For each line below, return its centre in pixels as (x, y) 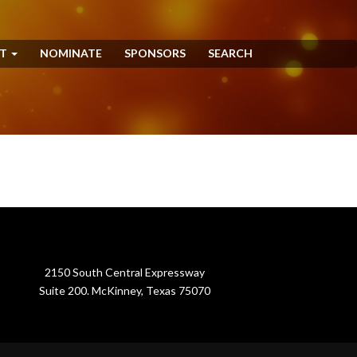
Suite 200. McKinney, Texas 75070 (124, 290)
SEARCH (230, 53)
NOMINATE (71, 53)
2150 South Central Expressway (124, 272)
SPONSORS (155, 53)
